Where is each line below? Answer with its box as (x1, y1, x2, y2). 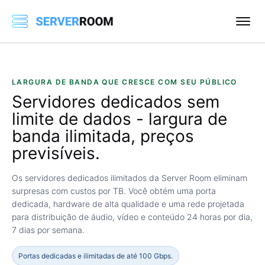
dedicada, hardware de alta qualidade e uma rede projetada (12, 199, 244, 209)
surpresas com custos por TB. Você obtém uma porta (12, 186, 216, 196)
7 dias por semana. (12, 225, 85, 235)
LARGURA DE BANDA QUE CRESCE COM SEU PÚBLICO (12, 77, 237, 86)
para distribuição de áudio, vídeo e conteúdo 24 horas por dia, (12, 212, 253, 222)
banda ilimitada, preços (12, 126, 194, 146)
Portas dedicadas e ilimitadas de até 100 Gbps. (18, 251, 173, 260)
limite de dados (12, 109, 131, 129)
